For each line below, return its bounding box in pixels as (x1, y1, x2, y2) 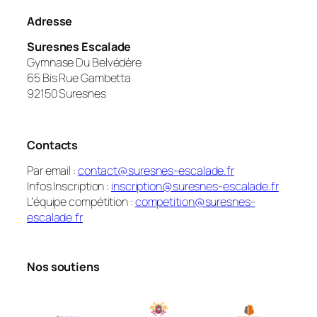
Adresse (27, 13, 73, 29)
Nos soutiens (27, 258, 100, 275)
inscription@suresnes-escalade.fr (111, 178, 279, 194)
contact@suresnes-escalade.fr (77, 162, 235, 178)
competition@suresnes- (134, 193, 255, 209)
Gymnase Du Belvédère (27, 54, 142, 71)
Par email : (27, 162, 78, 178)
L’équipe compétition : (27, 193, 135, 209)
